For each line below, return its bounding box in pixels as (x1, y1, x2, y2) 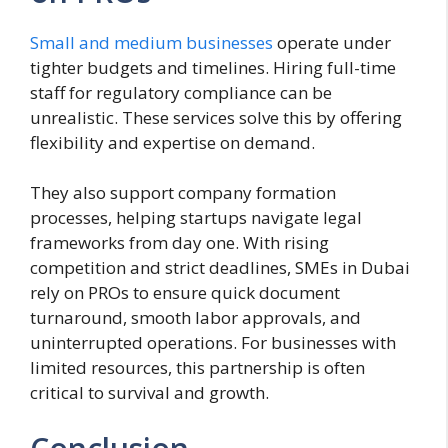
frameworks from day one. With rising (30, 231, 329, 255)
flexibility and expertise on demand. (30, 130, 315, 154)
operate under (273, 30, 391, 54)
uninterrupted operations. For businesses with (30, 331, 396, 355)
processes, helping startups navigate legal (30, 206, 362, 230)
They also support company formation (30, 181, 336, 205)
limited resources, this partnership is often (30, 356, 365, 380)
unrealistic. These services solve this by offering (30, 105, 402, 129)
